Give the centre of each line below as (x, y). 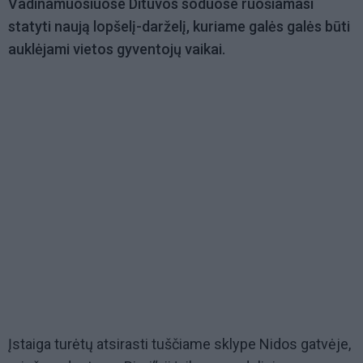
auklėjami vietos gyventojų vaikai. (117, 49)
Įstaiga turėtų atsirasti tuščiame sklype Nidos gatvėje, (179, 344)
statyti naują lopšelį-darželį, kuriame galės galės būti (179, 27)
